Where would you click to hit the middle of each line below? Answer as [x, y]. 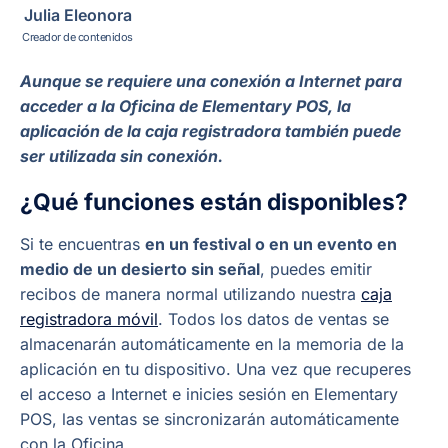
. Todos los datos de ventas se [273, 319]
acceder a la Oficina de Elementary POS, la [185, 105]
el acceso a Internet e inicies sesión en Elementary [209, 394]
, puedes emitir [316, 269]
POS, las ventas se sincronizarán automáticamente [209, 419]
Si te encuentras [82, 244]
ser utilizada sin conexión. [121, 155]
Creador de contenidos [77, 36]
